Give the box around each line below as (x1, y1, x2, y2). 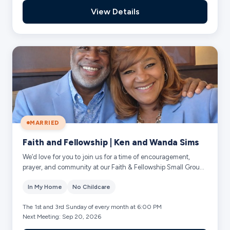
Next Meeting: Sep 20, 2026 (23, 213, 102, 220)
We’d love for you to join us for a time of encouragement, (23, 152, 190, 161)
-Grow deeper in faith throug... (23, 173, 113, 181)
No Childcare (72, 183, 111, 190)
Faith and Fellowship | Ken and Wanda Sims (23, 137, 200, 147)
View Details (90, 6, 140, 16)
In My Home (28, 183, 63, 190)
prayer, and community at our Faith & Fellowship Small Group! (23, 163, 205, 171)
